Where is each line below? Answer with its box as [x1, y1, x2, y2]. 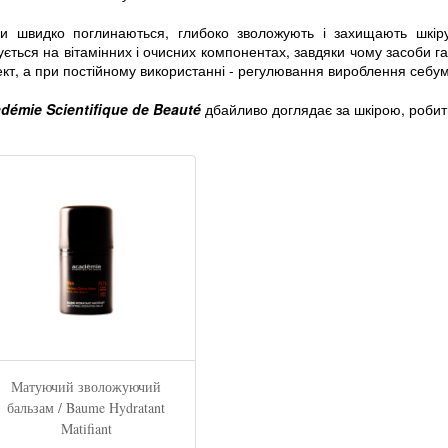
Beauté [153, 99, 201, 119]
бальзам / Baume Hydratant [7, 398, 165, 417]
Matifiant [60, 419, 112, 438]
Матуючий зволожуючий [11, 377, 161, 396]
